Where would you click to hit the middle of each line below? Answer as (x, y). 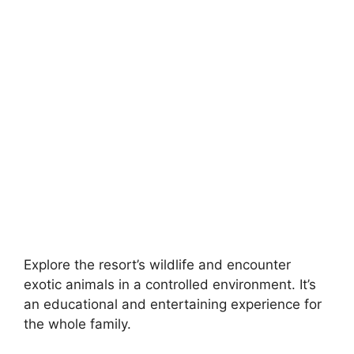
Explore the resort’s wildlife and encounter (157, 264)
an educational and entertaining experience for (173, 304)
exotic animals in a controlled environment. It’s (170, 284)
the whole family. (77, 324)
